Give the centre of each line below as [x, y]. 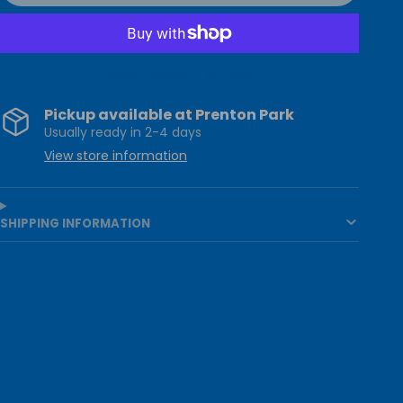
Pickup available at [120, 115]
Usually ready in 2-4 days [123, 133]
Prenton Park [245, 115]
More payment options [179, 74]
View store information [116, 155]
